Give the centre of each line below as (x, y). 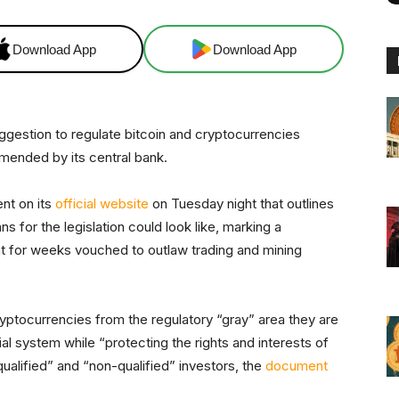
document (297, 366)
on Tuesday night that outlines (241, 204)
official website (102, 204)
